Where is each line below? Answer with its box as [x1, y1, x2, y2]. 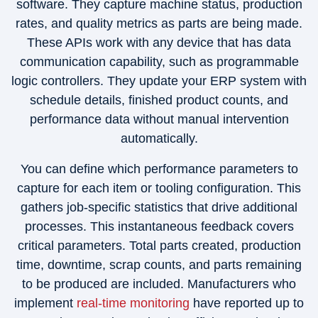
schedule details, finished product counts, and [30, 93, 288, 107]
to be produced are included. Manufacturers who [22, 277, 296, 291]
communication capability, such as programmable [19, 55, 299, 69]
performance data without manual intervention [29, 112, 289, 126]
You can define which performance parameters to [20, 162, 298, 176]
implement [14, 296, 77, 310]
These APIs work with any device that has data [27, 35, 291, 50]
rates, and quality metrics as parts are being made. [16, 16, 302, 31]
